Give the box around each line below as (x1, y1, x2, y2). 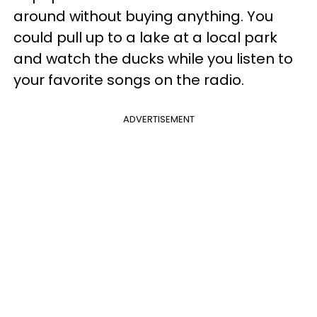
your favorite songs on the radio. (13, 69, 251, 90)
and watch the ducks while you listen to (13, 48, 293, 69)
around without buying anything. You (13, 6, 273, 26)
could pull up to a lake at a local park (13, 27, 277, 47)
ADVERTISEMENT (122, 112, 195, 126)
